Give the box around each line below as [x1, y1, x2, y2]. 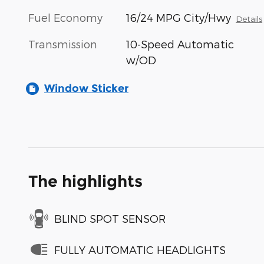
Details [236, 14, 263, 24]
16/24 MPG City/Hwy [126, 11, 232, 24]
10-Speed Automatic [126, 38, 235, 51]
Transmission [28, 38, 97, 51]
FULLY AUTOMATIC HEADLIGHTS [54, 243, 226, 256]
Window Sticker [44, 82, 128, 95]
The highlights [28, 171, 143, 192]
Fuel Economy [28, 11, 103, 24]
